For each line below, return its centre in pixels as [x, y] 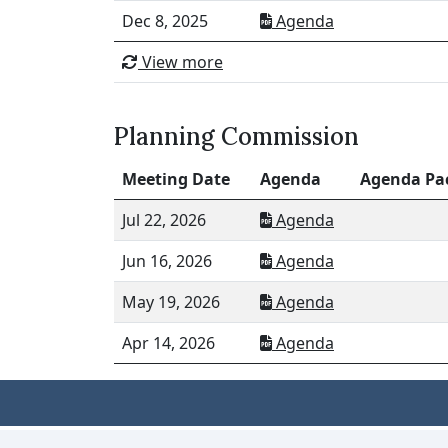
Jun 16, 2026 [167, 260]
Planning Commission [236, 136]
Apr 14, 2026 [168, 342]
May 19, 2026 [171, 301]
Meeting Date [176, 178]
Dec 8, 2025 [165, 20]
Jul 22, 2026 [164, 219]
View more [180, 61]
